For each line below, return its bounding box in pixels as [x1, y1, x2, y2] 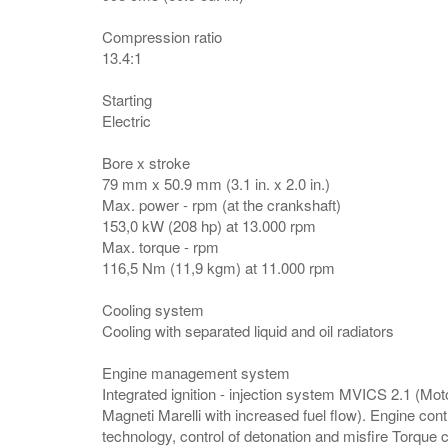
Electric [102, 110, 151, 131]
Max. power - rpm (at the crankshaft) [102, 194, 341, 215]
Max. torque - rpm [102, 236, 219, 257]
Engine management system [102, 362, 290, 383]
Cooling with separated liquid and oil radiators [102, 320, 394, 341]
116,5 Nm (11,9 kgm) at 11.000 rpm [102, 257, 335, 278]
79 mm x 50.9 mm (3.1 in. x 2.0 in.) [102, 173, 330, 194]
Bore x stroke [102, 152, 190, 173]
